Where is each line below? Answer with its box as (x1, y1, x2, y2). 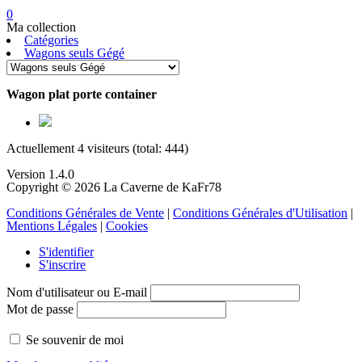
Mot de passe (6, 302, 74, 316)
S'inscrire (39, 258, 86, 271)
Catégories (24, 33, 78, 47)
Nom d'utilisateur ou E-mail (6, 285, 147, 299)
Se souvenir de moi (26, 333, 124, 347)
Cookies (106, 219, 148, 233)
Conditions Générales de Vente (6, 206, 164, 220)
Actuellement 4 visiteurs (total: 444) (6, 141, 188, 155)
